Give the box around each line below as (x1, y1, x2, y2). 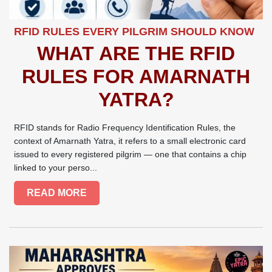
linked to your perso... (14, 162, 98, 172)
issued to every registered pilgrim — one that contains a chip (14, 149, 247, 159)
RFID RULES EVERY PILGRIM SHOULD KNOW (14, 25, 255, 38)
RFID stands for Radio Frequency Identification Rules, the (14, 122, 236, 132)
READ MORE (27, 187, 87, 198)
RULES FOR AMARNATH (22, 65, 250, 87)
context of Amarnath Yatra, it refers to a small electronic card (14, 135, 246, 146)
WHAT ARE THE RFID (37, 42, 235, 64)
